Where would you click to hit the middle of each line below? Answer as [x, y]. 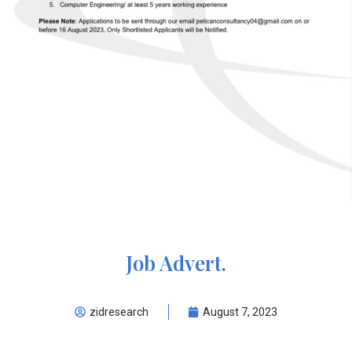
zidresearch [119, 312]
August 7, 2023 [240, 312]
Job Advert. [176, 262]
